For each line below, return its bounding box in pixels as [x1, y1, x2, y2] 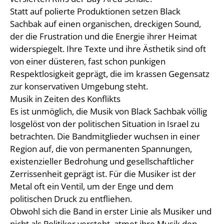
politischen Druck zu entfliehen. [10, 192, 132, 204]
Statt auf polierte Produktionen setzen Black [10, 5, 180, 17]
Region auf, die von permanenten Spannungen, [10, 142, 192, 154]
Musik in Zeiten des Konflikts [10, 92, 120, 104]
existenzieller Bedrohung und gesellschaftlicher [10, 155, 194, 167]
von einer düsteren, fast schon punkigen [10, 55, 165, 67]
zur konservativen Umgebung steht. [10, 80, 148, 92]
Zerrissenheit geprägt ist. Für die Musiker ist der [10, 167, 196, 179]
